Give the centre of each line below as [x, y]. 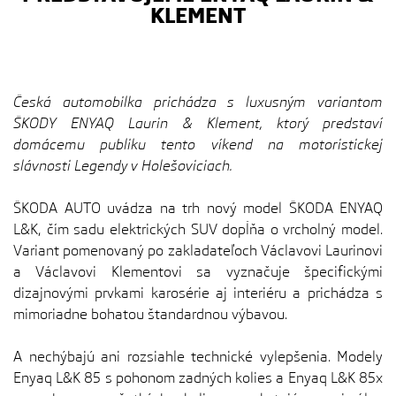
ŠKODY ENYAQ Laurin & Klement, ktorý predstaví [198, 123]
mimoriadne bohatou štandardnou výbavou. [150, 314]
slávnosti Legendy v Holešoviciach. [123, 166]
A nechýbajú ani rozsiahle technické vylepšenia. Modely [198, 357]
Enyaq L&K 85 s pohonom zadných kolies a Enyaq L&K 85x [198, 378]
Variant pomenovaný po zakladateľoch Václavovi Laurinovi [198, 251]
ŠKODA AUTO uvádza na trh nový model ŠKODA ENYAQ [198, 208]
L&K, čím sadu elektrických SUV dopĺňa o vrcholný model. [198, 229]
